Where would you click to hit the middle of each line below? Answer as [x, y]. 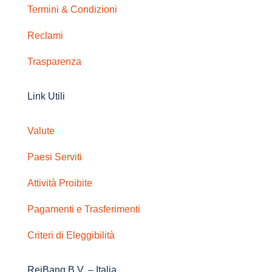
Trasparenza [54, 62]
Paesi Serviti [54, 157]
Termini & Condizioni [72, 9]
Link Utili [46, 96]
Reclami [45, 36]
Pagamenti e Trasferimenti [83, 209]
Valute [41, 131]
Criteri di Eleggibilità [71, 235]
